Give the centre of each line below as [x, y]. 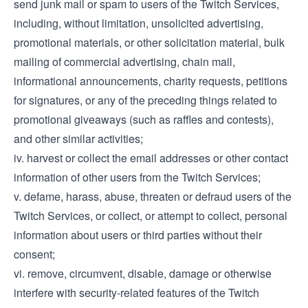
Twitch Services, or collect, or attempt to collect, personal [151, 216]
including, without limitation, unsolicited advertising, [139, 23]
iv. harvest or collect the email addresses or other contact [151, 158]
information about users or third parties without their [138, 235]
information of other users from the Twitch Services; [137, 177]
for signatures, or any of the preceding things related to [145, 100]
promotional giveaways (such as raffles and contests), [144, 119]
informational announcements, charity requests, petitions [151, 81]
